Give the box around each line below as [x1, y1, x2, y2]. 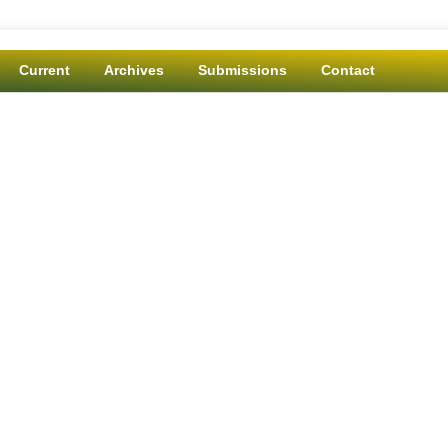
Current [18, 62, 70, 78]
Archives [103, 62, 164, 78]
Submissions [197, 62, 287, 78]
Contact [320, 62, 375, 78]
